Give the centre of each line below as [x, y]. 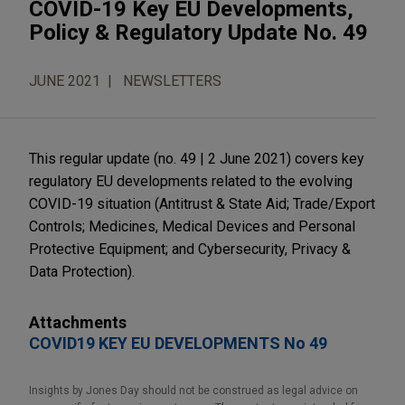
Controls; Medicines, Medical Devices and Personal [192, 226]
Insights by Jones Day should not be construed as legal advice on [193, 390]
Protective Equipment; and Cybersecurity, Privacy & [190, 249]
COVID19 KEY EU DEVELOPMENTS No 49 [178, 343]
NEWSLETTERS [172, 80]
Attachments [78, 322]
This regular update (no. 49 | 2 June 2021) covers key [197, 158]
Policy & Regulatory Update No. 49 [198, 32]
